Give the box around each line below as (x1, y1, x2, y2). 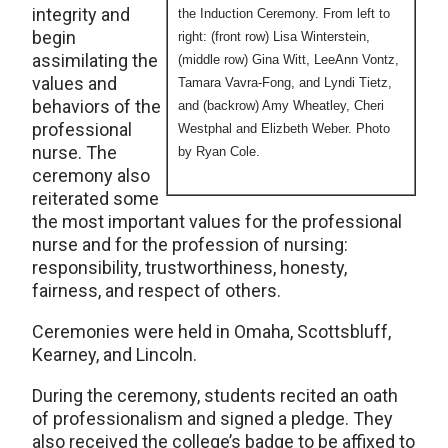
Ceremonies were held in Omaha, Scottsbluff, (32, 321, 391, 342)
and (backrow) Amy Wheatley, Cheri (178, 98, 384, 113)
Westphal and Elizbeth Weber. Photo (178, 121, 390, 136)
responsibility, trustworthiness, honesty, (32, 257, 347, 278)
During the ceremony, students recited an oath (32, 385, 398, 406)
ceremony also (32, 165, 150, 186)
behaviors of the (32, 96, 161, 117)
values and (32, 73, 117, 94)
